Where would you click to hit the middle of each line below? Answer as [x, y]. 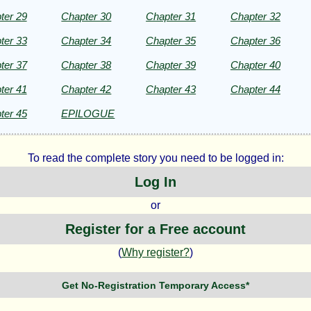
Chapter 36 [255, 40]
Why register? [155, 253]
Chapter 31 [171, 16]
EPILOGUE [88, 113]
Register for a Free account [155, 229]
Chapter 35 [171, 40]
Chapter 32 [255, 16]
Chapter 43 [171, 89]
